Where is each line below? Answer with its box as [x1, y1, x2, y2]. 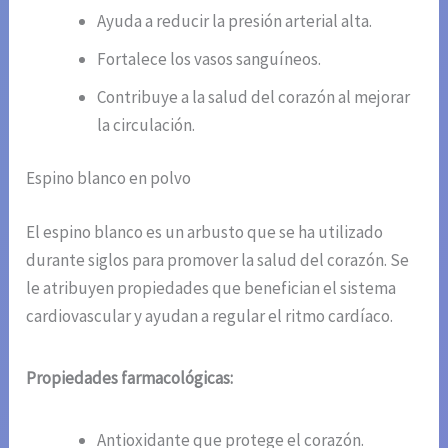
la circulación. [97, 113, 196, 136]
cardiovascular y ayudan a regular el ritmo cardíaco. [26, 304, 394, 327]
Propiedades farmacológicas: [26, 366, 234, 389]
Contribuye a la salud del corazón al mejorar [97, 85, 411, 108]
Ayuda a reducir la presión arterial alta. [97, 9, 373, 32]
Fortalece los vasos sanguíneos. [97, 47, 322, 70]
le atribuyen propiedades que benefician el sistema [26, 276, 397, 299]
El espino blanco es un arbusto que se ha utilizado [26, 220, 384, 243]
